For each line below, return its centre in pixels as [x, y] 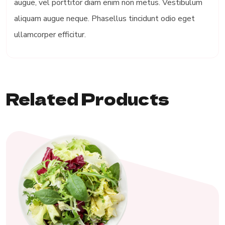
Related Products [88, 98]
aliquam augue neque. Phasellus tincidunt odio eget [104, 19]
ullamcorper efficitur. [50, 35]
